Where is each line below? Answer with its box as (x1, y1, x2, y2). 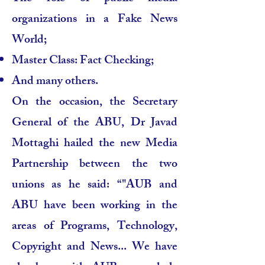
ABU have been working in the (12, 196, 177, 216)
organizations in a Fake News (12, 9, 177, 30)
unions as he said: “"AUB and (12, 175, 177, 196)
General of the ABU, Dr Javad (12, 113, 177, 134)
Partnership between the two (12, 154, 177, 175)
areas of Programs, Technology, (12, 216, 177, 237)
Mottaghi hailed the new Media (12, 134, 177, 154)
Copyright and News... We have (12, 237, 177, 258)
